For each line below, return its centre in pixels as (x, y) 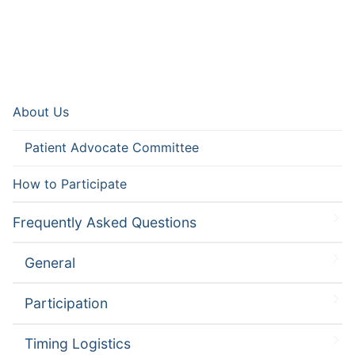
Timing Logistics (78, 344)
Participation (66, 303)
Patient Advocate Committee (112, 148)
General (50, 262)
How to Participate (70, 183)
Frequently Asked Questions (105, 222)
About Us (41, 112)
